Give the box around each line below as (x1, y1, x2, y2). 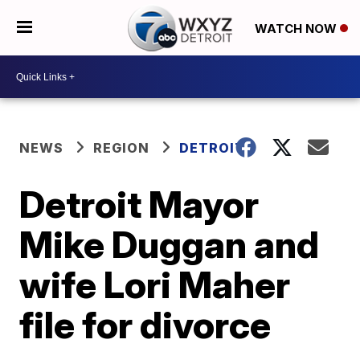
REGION (93, 140, 150, 156)
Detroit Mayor (19, 182, 260, 227)
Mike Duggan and (19, 222, 320, 267)
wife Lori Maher (19, 262, 291, 307)
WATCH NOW (254, 20, 340, 36)
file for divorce (19, 302, 272, 347)
